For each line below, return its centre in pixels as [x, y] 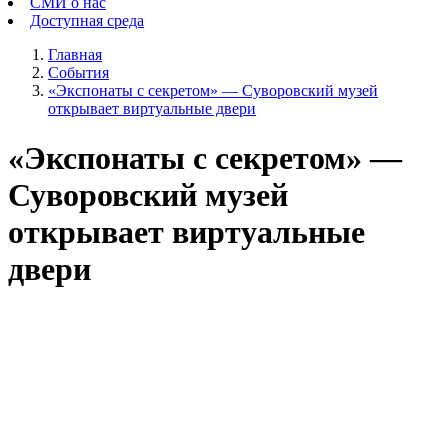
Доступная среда [87, 21]
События [78, 73]
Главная [75, 55]
